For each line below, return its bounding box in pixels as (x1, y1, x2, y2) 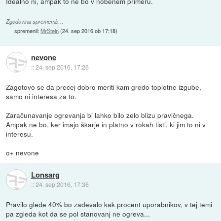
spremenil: (14, 26, 41, 35)
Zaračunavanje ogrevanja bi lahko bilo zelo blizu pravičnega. (6, 110, 194, 120)
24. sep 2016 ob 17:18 (62, 26, 116, 35)
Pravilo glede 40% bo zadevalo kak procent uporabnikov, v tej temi (6, 199, 213, 209)
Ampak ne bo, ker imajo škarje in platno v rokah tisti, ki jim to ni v (6, 119, 206, 129)
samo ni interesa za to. (6, 91, 77, 101)
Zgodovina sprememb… (6, 17, 64, 25)
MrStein (40, 26, 59, 35)
